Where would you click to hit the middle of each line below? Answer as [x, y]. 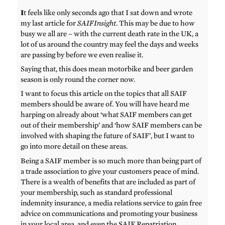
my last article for [49, 23]
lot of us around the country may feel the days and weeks [110, 44]
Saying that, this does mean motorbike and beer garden [107, 69]
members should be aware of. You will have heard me [105, 104]
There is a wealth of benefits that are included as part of [108, 182]
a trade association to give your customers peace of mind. [110, 171]
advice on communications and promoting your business [109, 213]
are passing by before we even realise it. [82, 54]
